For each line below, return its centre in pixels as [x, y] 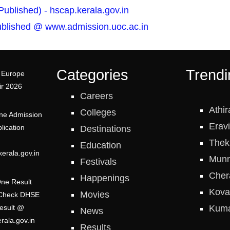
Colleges [98, 113]
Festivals [98, 162]
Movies [94, 195]
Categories [93, 75]
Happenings [104, 178]
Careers [96, 96]
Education [100, 146]
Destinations [105, 129]
